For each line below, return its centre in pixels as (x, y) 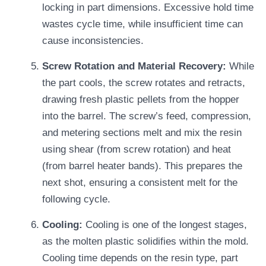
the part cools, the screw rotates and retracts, (144, 83)
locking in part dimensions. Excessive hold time (148, 7)
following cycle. (76, 199)
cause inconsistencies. (93, 40)
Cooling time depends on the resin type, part (140, 258)
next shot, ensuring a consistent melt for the (140, 182)
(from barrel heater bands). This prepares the (142, 166)
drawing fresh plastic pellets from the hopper (141, 99)
